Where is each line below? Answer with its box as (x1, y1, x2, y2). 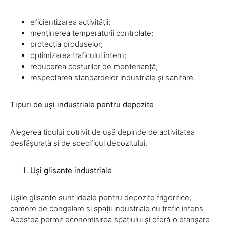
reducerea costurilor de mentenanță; (30, 62, 158, 72)
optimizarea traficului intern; (30, 50, 126, 61)
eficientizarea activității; (30, 17, 110, 27)
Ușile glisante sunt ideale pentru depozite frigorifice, (10, 193, 191, 203)
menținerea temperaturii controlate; (30, 28, 153, 38)
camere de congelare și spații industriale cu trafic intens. (10, 204, 205, 214)
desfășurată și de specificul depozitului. (10, 138, 147, 148)
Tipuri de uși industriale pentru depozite (10, 100, 154, 110)
